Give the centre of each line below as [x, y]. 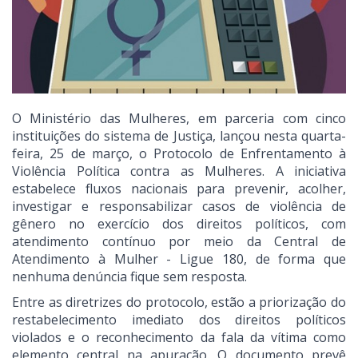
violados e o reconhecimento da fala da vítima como [179, 338]
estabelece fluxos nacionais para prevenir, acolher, [179, 189]
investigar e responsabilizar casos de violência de [179, 207]
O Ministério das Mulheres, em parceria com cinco [179, 119]
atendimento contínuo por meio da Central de [179, 242]
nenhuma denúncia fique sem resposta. [129, 277]
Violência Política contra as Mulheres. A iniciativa [179, 171]
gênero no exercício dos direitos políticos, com [179, 224]
